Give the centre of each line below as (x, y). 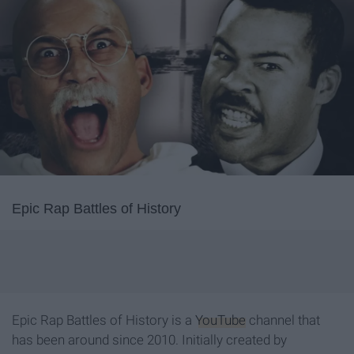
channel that (283, 320)
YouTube (220, 320)
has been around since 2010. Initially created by (149, 340)
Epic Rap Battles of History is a (104, 320)
